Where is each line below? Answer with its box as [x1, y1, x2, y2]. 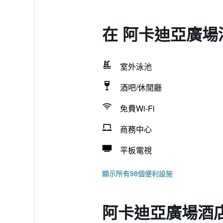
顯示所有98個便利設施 [102, 168, 173, 178]
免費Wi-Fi [119, 103, 155, 114]
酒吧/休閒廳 [119, 82, 162, 93]
